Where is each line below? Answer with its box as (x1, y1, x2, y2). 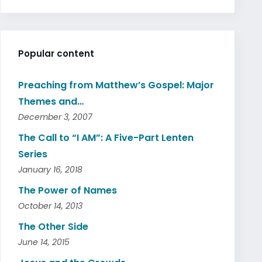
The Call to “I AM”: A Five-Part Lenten (18, 130, 194, 144)
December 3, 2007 (18, 111, 92, 123)
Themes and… (18, 94, 84, 108)
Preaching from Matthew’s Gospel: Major (18, 78, 214, 92)
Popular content (18, 47, 94, 60)
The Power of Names (18, 183, 117, 197)
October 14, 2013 (18, 199, 82, 212)
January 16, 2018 (18, 163, 82, 175)
